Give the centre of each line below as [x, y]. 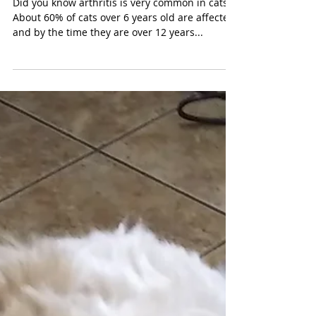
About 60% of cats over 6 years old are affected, [125, 56]
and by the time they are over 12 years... [168, 71]
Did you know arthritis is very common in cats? [122, 41]
